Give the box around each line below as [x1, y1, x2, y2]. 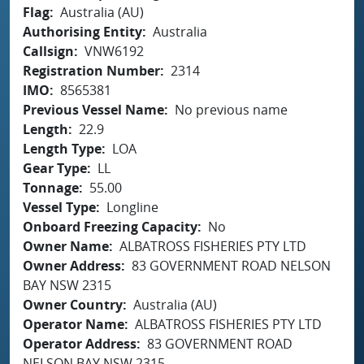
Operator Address [23, 334, 136, 353]
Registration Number [23, 61, 160, 80]
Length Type [23, 139, 102, 158]
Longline [106, 197, 158, 216]
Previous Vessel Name [23, 100, 164, 119]
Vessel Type [23, 197, 96, 216]
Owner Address [23, 256, 121, 275]
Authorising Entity [23, 22, 142, 41]
